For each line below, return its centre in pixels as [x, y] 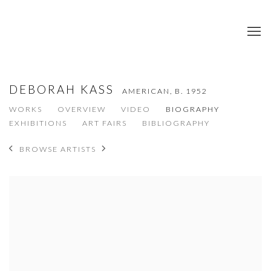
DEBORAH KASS [64, 89]
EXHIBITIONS [38, 123]
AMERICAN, [148, 91]
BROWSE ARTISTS [58, 149]
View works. [32, 185]
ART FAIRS [105, 123]
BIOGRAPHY [193, 109]
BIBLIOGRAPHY [176, 123]
